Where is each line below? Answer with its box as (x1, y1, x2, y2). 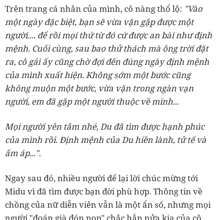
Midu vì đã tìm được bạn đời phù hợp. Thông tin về (5, 186, 202, 197)
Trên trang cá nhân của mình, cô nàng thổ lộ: (5, 3, 184, 14)
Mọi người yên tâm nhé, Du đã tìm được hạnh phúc (5, 121, 204, 132)
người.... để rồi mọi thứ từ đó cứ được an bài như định (5, 29, 212, 41)
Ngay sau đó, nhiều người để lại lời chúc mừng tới (5, 172, 198, 184)
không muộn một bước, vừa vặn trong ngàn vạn (5, 82, 193, 94)
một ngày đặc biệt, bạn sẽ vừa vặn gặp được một (5, 16, 193, 27)
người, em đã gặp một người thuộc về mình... (5, 96, 179, 107)
